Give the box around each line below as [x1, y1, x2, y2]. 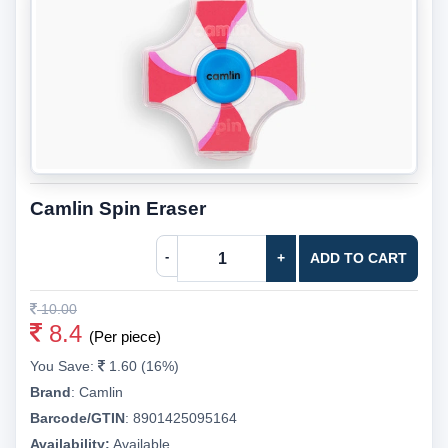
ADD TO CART [310, 250, 407, 266]
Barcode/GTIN [30, 410, 125, 426]
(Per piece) [89, 328, 161, 345]
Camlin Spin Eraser [30, 198, 206, 219]
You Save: [30, 358, 98, 374]
